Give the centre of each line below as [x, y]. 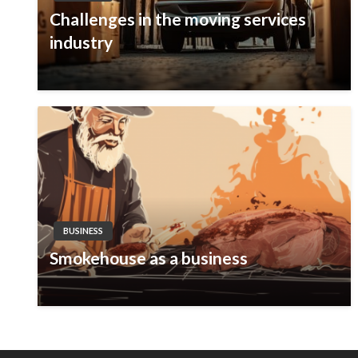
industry [81, 42]
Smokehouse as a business [149, 258]
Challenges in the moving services [178, 19]
